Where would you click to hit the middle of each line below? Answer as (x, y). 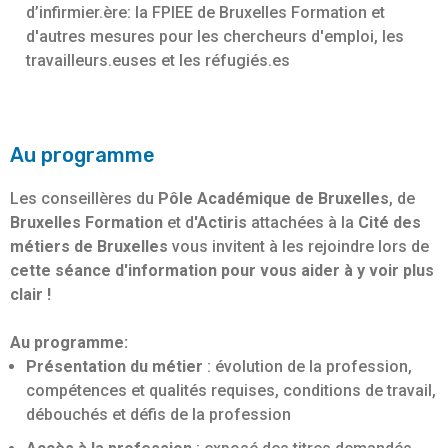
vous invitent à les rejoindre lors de (300, 246)
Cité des (389, 222)
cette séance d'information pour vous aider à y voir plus (222, 270)
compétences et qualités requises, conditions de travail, (231, 390)
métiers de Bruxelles (91, 246)
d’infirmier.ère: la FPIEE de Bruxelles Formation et (205, 12)
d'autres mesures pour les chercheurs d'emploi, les (215, 36)
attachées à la (302, 222)
